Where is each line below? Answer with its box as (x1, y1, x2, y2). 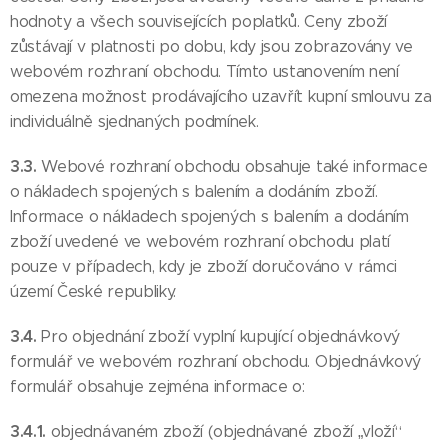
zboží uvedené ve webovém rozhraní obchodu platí (10, 232, 390, 251)
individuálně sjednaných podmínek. (10, 112, 259, 131)
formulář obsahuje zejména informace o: (10, 377, 305, 396)
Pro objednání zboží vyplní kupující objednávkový (41, 327, 401, 346)
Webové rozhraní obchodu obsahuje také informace (41, 157, 428, 176)
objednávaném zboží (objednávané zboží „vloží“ (50, 422, 402, 441)
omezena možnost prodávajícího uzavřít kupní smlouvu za (10, 87, 432, 106)
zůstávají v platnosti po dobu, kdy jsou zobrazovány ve (10, 37, 413, 56)
